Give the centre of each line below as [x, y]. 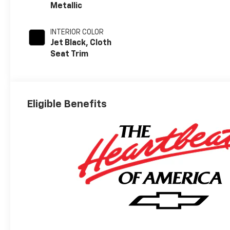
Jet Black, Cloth [81, 43]
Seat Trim [70, 55]
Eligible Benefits [67, 104]
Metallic [66, 6]
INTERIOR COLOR [77, 33]
